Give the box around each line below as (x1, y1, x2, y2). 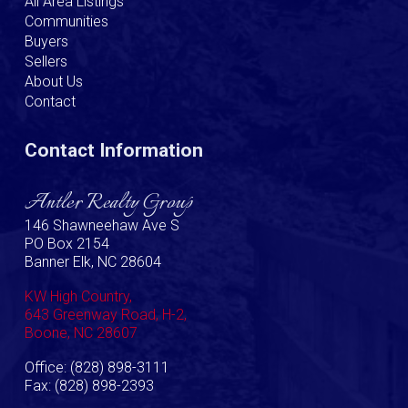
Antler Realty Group (25, 186, 192, 220)
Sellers (25, 53, 67, 70)
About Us (25, 73, 83, 90)
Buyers (25, 33, 68, 50)
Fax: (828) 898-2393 (25, 377, 154, 394)
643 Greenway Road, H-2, (25, 306, 187, 323)
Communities (25, 13, 108, 30)
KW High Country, (25, 288, 132, 305)
